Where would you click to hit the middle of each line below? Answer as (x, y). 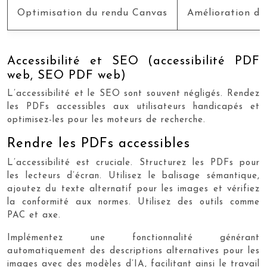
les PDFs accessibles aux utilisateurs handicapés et (133, 107)
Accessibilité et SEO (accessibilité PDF (133, 61)
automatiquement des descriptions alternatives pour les (133, 251)
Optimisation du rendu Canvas (92, 13)
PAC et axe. (34, 215)
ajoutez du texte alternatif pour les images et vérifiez (133, 189)
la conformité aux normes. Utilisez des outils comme (133, 202)
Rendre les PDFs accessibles (99, 144)
